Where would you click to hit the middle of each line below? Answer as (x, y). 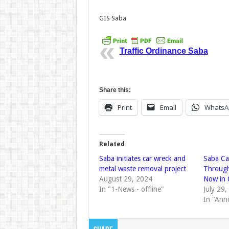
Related (112, 144)
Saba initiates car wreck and (142, 159)
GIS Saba (112, 18)
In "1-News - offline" (131, 189)
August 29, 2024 (125, 179)
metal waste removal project (142, 169)
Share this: (115, 90)
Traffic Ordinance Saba (164, 51)
